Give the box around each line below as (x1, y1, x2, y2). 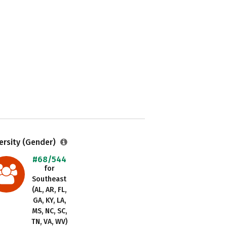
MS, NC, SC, (31, 207, 67, 215)
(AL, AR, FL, (32, 185, 67, 194)
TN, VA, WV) (31, 217, 67, 226)
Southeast (32, 175, 67, 183)
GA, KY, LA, (32, 196, 66, 205)
